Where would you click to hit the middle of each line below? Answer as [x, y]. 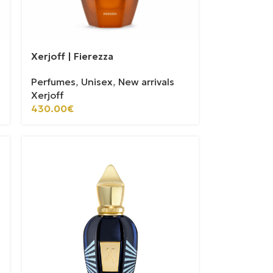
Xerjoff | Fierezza [73, 56]
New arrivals [147, 81]
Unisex [97, 81]
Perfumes [54, 81]
